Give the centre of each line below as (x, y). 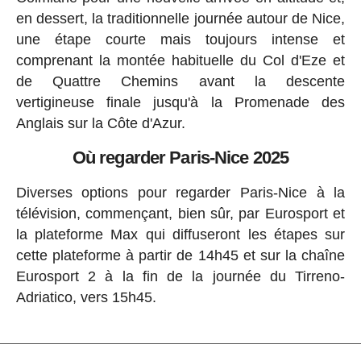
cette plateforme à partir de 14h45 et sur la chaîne (180, 256)
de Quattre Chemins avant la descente (180, 82)
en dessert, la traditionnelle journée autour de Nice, (180, 19)
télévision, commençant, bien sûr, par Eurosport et (180, 214)
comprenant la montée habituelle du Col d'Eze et (180, 61)
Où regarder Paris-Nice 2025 (180, 158)
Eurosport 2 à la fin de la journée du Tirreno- (180, 277)
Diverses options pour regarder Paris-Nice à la (180, 193)
